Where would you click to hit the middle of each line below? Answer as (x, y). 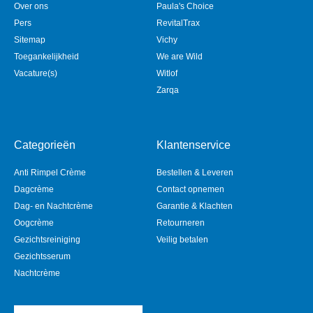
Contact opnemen (190, 190)
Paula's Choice (185, 7)
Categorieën (45, 145)
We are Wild (180, 57)
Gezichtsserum (42, 257)
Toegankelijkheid (46, 57)
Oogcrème (34, 223)
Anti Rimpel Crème (50, 173)
